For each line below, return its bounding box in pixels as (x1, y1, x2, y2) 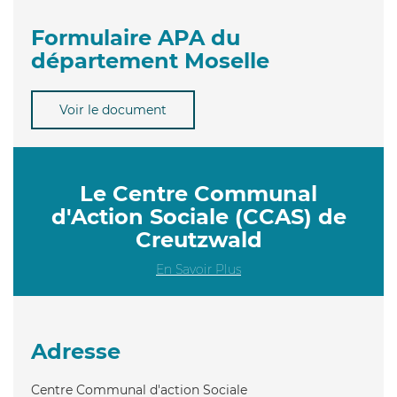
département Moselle (31, 47, 269, 74)
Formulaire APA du (31, 24, 240, 51)
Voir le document (59, 101, 167, 118)
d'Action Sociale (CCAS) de (51, 203, 346, 230)
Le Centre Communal (80, 180, 317, 206)
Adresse (31, 338, 121, 364)
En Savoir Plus (156, 261, 241, 277)
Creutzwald (135, 226, 262, 253)
